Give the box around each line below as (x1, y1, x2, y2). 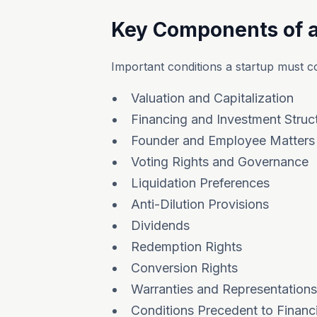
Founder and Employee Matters (131, 133, 315, 148)
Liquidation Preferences (131, 175, 270, 190)
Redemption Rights (131, 239, 242, 254)
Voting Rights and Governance (131, 154, 309, 169)
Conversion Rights (131, 260, 238, 275)
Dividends (131, 218, 190, 233)
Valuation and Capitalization (131, 91, 294, 105)
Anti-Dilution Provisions (131, 197, 269, 212)
